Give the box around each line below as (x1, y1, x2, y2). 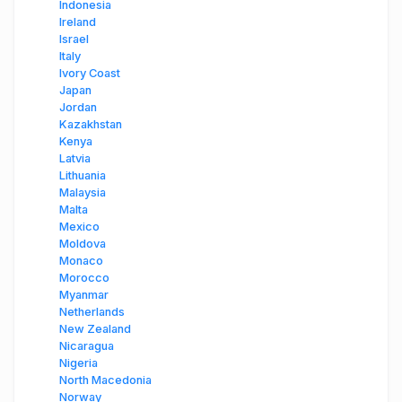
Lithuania (59, 169, 106, 183)
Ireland (59, 15, 96, 30)
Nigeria (59, 356, 98, 371)
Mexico (59, 220, 100, 234)
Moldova (59, 237, 106, 251)
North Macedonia (59, 373, 152, 388)
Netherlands (59, 305, 125, 319)
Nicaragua (59, 339, 114, 354)
